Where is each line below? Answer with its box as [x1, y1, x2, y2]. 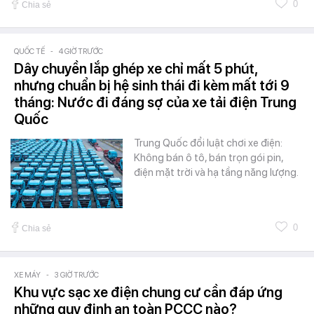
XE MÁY [14, 270, 41, 280]
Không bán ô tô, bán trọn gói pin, [134, 151, 283, 164]
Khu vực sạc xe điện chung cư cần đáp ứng [14, 283, 282, 301]
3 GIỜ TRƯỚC [55, 270, 99, 280]
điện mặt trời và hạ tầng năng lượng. [134, 165, 299, 179]
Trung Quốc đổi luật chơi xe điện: [134, 136, 282, 149]
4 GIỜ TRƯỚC [59, 46, 103, 56]
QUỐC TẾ [14, 46, 45, 56]
